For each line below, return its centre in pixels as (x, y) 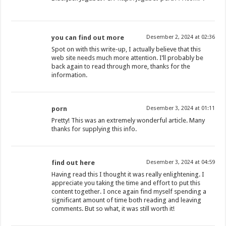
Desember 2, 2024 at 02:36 (180, 37)
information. (70, 75)
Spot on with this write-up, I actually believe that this (126, 49)
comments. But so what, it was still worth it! (113, 209)
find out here (73, 163)
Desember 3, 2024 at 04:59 (180, 162)
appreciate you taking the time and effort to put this (126, 183)
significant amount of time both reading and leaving (127, 200)
